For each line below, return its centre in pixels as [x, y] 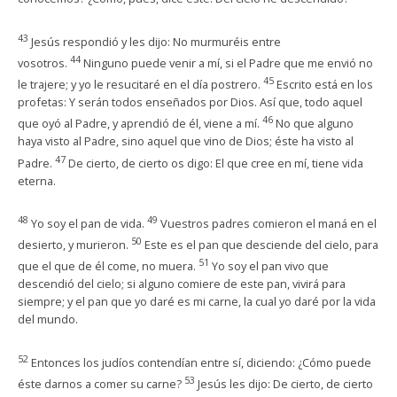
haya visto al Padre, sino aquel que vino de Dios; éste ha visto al [186, 141]
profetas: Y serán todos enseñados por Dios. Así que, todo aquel [190, 102]
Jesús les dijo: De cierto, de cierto [285, 383]
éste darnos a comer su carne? [101, 383]
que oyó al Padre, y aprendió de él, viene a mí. [140, 124]
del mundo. [48, 319]
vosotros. [44, 62]
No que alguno [315, 124]
